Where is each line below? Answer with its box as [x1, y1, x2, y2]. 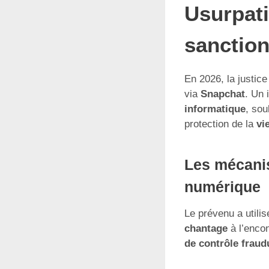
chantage [184, 222, 228, 234]
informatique [184, 103, 246, 115]
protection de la [184, 118, 256, 130]
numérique [184, 178, 261, 195]
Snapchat [201, 88, 245, 100]
